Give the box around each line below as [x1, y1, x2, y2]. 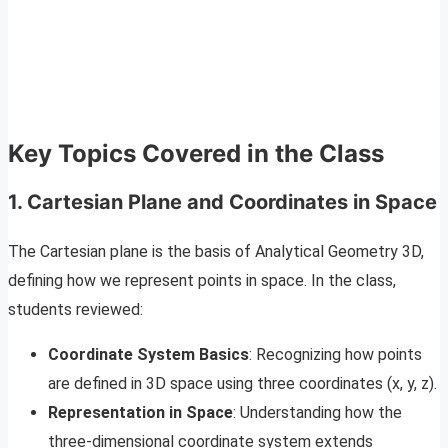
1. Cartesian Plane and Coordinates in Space [8, 190, 437, 215]
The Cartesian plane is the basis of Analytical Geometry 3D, [8, 242, 424, 262]
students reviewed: [8, 300, 143, 320]
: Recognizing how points [249, 345, 422, 365]
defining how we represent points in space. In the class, [8, 271, 396, 291]
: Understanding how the [233, 403, 402, 423]
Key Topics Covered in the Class [8, 139, 384, 169]
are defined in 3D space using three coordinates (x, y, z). [48, 374, 437, 394]
